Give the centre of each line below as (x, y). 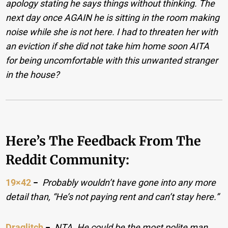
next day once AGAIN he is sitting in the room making (113, 18)
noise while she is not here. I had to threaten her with (112, 32)
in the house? (33, 75)
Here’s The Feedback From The (104, 141)
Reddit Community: (68, 160)
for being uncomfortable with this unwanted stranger (112, 61)
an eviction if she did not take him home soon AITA (108, 46)
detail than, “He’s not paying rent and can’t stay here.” (112, 197)
